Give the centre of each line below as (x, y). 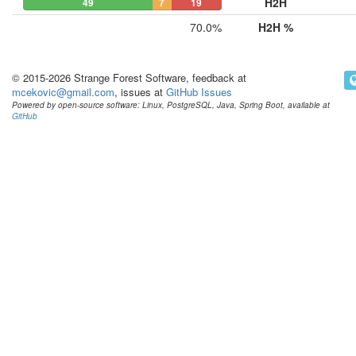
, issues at (140, 92)
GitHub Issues (199, 92)
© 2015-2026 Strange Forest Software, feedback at (129, 78)
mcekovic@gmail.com (63, 92)
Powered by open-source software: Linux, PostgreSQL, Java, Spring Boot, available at (171, 105)
